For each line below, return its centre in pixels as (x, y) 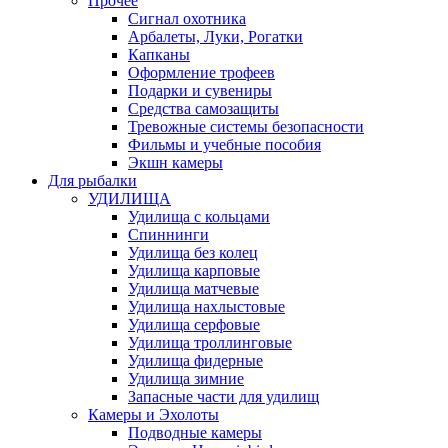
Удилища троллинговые (210, 342)
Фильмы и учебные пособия (224, 144)
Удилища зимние (186, 378)
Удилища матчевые (193, 288)
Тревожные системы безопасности (246, 126)
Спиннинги (168, 234)
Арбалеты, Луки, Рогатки (215, 36)
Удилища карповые (194, 270)
